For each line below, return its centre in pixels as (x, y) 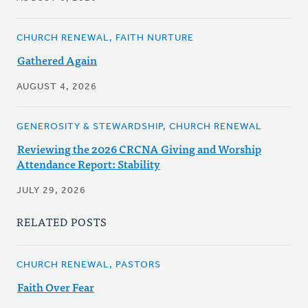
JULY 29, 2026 (51, 191)
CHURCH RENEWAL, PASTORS (89, 265)
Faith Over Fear (56, 287)
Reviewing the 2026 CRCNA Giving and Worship (139, 149)
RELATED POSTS (62, 222)
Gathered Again (57, 60)
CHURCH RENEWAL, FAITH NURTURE (105, 38)
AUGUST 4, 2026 (57, 87)
